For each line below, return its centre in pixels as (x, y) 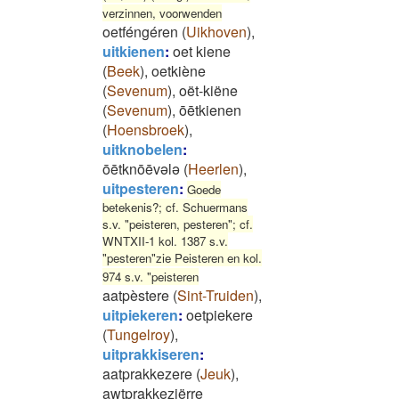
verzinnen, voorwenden (162, 13)
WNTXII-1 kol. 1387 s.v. (165, 241)
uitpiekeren (140, 315)
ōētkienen (210, 110)
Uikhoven (216, 32)
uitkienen (134, 51)
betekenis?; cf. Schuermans (175, 207)
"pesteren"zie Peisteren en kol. (182, 258)
